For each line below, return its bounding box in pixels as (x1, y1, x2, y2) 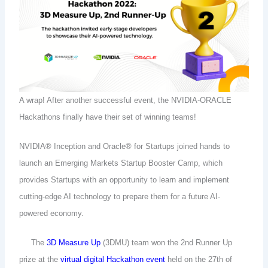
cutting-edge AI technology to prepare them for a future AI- (19, 192, 221, 202)
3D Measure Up (47, 237, 101, 247)
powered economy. (19, 209, 84, 218)
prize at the (19, 254, 61, 264)
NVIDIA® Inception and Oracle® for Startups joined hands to (19, 142, 230, 151)
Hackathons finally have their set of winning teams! (19, 112, 197, 122)
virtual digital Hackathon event (60, 254, 168, 264)
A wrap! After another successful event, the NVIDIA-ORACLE (19, 96, 232, 105)
